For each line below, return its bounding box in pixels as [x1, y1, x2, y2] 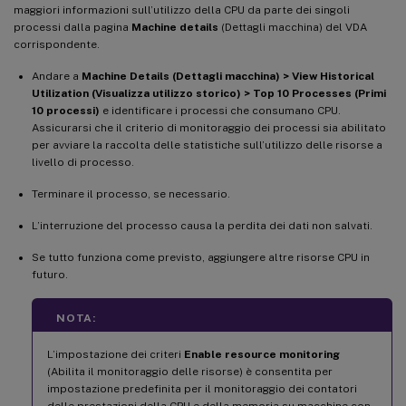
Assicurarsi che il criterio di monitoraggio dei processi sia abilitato [32, 121, 386, 134]
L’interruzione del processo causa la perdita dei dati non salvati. [32, 218, 372, 232]
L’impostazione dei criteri [47, 347, 184, 361]
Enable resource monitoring [184, 347, 340, 361]
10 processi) [32, 103, 100, 117]
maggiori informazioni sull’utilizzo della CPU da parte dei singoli [14, 3, 350, 16]
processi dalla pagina [14, 20, 131, 34]
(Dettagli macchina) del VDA [218, 20, 367, 34]
